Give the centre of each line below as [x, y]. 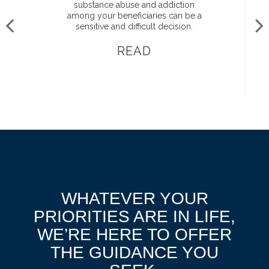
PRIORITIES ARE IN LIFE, [134, 216]
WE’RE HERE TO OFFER [134, 234]
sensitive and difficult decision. [134, 26]
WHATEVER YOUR [134, 198]
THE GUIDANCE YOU [134, 252]
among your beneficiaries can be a [134, 16]
